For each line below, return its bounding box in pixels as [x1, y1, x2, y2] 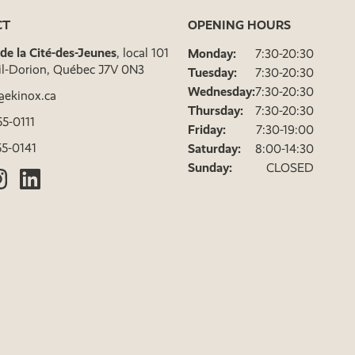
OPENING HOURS [188, 17, 291, 33]
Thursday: [188, 103, 243, 119]
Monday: [188, 46, 236, 62]
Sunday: [188, 160, 232, 176]
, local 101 [116, 45, 169, 61]
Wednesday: [188, 84, 255, 100]
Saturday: [188, 141, 241, 157]
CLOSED [266, 160, 314, 176]
